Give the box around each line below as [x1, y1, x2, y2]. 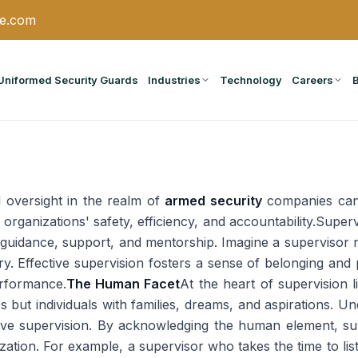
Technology [220, 73, 282, 86]
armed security [165, 193, 262, 209]
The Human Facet [66, 276, 181, 292]
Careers [292, 73, 333, 86]
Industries [148, 73, 201, 86]
